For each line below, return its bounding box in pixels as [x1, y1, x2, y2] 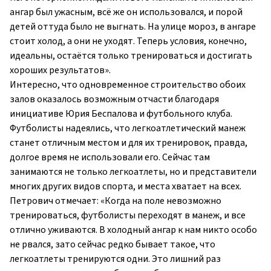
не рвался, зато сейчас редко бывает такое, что [10, 238, 215, 252]
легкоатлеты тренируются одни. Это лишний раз [10, 252, 221, 266]
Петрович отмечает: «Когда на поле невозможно [10, 194, 221, 208]
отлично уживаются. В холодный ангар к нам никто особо [10, 223, 257, 237]
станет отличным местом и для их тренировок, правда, [10, 136, 247, 150]
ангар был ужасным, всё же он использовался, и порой [10, 5, 243, 19]
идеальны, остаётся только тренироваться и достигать [10, 49, 252, 63]
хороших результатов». [10, 64, 111, 77]
